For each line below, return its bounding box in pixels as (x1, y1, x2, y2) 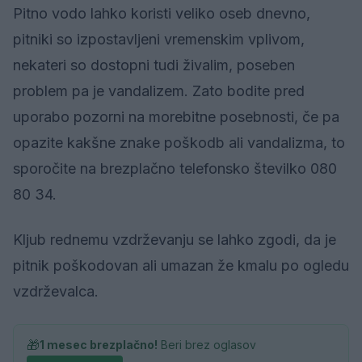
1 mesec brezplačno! (40, 338, 158, 352)
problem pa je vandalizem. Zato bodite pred (13, 82, 305, 100)
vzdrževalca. (13, 283, 99, 301)
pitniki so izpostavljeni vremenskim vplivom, (13, 31, 305, 48)
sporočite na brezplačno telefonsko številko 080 (13, 160, 337, 178)
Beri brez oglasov (158, 338, 256, 352)
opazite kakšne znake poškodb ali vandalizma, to (13, 134, 345, 152)
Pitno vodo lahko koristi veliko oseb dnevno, (13, 5, 310, 23)
